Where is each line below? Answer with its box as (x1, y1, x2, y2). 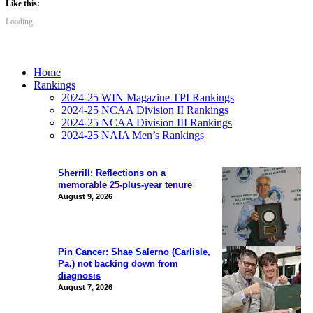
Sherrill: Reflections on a (58, 167, 166, 178)
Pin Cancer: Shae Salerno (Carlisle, (58, 246, 210, 257)
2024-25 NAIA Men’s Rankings (61, 129, 204, 141)
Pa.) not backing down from (58, 258, 178, 269)
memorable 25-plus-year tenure (58, 179, 192, 190)
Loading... (6, 16, 39, 27)
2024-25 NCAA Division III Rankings (61, 116, 232, 129)
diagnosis (58, 270, 101, 281)
